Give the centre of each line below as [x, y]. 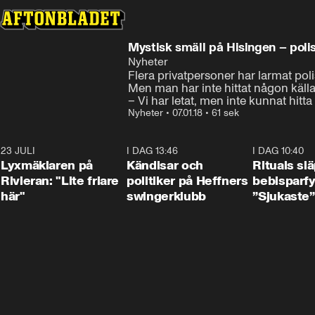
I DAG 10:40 [278, 151]
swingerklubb [166, 196]
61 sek [225, 113]
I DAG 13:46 [153, 151]
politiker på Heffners [187, 181]
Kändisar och [165, 165]
